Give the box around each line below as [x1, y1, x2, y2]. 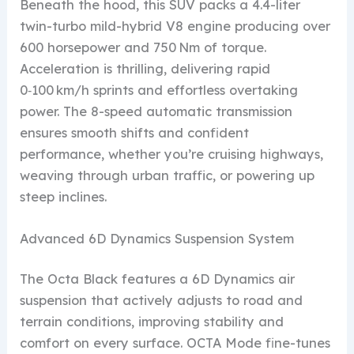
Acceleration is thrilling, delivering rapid [20, 60, 271, 77]
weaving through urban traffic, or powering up [20, 167, 315, 183]
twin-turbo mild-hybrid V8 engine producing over [20, 17, 331, 34]
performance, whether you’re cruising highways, [20, 145, 324, 162]
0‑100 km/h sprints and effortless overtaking [20, 81, 299, 98]
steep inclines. [20, 188, 107, 205]
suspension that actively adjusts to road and [20, 292, 303, 309]
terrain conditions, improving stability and [20, 314, 284, 330]
